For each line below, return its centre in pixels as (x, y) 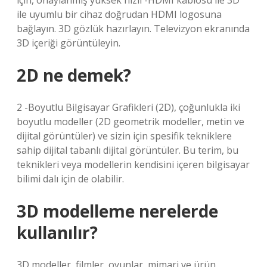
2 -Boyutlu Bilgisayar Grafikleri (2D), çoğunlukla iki (128, 107)
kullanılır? (57, 232)
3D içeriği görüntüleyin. (69, 43)
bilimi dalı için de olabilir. (70, 179)
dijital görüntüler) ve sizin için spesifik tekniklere (124, 136)
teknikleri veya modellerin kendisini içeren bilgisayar (133, 164)
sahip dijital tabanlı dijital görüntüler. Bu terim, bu (128, 150)
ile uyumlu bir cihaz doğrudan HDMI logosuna (119, 14)
